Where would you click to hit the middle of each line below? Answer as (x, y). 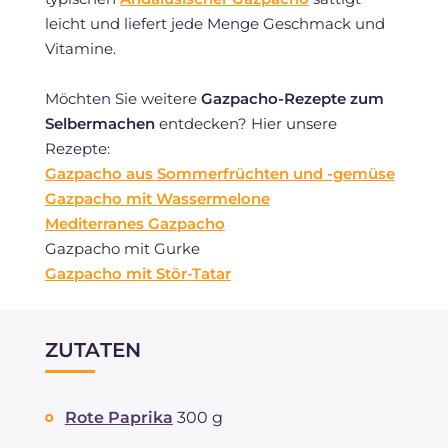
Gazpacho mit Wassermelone (157, 198)
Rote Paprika (118, 417)
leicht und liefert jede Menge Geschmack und (214, 23)
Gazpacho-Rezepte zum (292, 98)
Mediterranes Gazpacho (134, 223)
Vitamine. (80, 48)
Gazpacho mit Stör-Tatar (137, 273)
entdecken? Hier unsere (245, 123)
